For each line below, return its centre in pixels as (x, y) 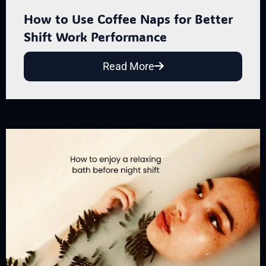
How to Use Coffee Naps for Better (128, 18)
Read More (128, 66)
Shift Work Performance (95, 36)
